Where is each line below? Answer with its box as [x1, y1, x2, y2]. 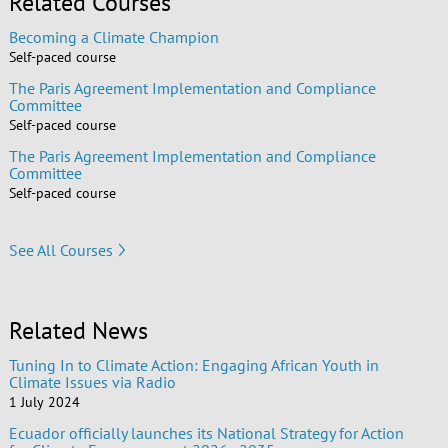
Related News [8, 315, 148, 347]
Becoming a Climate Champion [8, 27, 219, 48]
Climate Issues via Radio [8, 372, 176, 393]
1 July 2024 [8, 393, 80, 412]
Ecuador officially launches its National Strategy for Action [8, 423, 404, 444]
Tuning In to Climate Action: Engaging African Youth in [8, 355, 379, 376]
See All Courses [8, 239, 113, 260]
